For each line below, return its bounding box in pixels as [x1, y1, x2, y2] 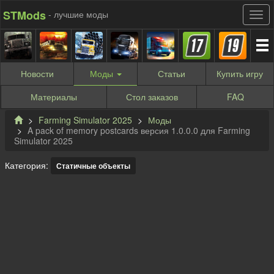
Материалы [31, 91, 77, 103]
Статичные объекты [56, 160, 130, 172]
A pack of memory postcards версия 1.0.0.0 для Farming [28, 124, 250, 137]
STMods [3, 7, 46, 23]
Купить [217, 67, 246, 80]
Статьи [158, 67, 185, 80]
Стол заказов [125, 91, 178, 103]
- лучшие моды [48, 8, 108, 20]
